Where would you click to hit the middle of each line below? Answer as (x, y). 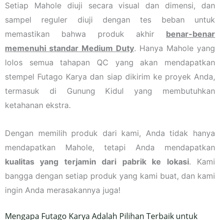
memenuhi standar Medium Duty (69, 48)
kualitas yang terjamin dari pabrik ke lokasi (97, 161)
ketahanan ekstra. (38, 105)
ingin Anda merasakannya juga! (63, 190)
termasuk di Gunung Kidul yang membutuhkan (110, 91)
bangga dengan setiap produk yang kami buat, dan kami (110, 176)
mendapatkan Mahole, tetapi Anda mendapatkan (110, 147)
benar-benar (191, 34)
